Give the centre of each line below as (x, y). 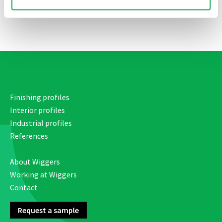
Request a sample (48, 210)
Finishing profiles (40, 97)
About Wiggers (35, 162)
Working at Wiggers (43, 174)
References (29, 136)
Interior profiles (37, 110)
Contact (24, 187)
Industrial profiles (41, 123)
